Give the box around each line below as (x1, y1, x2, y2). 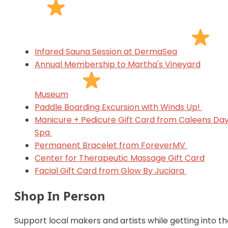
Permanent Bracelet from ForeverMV (35, 139, 187, 151)
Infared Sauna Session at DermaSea (35, 45, 177, 58)
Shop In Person (14, 187, 105, 204)
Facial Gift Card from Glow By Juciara (35, 164, 186, 177)
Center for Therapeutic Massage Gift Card (35, 152, 205, 164)
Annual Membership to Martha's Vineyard (35, 58, 201, 70)
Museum (35, 88, 68, 100)
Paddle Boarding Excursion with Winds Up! (35, 101, 202, 113)
